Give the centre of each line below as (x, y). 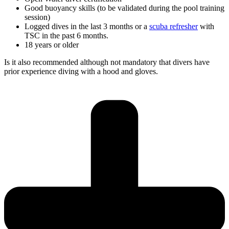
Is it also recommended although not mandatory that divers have (107, 62)
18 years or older (52, 44)
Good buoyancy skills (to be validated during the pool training (124, 8)
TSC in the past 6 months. (66, 35)
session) (37, 17)
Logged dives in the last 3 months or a (87, 26)
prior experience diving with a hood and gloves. (81, 71)
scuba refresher (174, 26)
